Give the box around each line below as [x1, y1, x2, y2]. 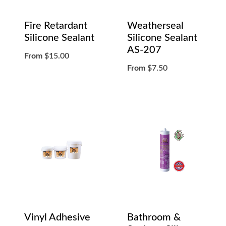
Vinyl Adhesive [24, 212, 90, 222]
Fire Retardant [24, 20, 87, 31]
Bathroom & [127, 212, 181, 222]
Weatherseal [127, 20, 184, 31]
